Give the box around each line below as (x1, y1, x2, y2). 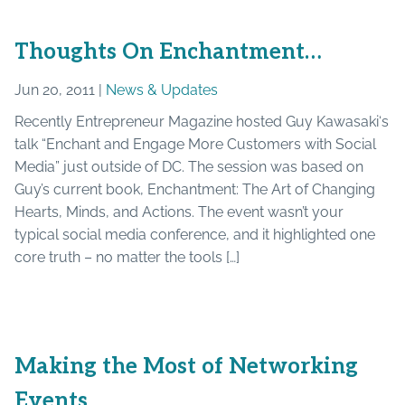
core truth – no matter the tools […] (14, 248, 240, 266)
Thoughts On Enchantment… (14, 38, 322, 65)
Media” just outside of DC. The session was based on (14, 157, 363, 175)
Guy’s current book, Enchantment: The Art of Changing (14, 180, 375, 198)
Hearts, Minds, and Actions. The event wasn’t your (14, 202, 344, 221)
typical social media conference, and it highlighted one (14, 225, 375, 243)
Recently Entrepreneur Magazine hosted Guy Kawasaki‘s (14, 112, 389, 130)
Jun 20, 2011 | (14, 80, 106, 99)
